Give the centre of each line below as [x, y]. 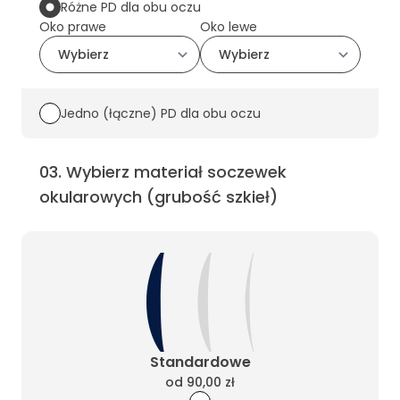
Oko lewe [229, 26]
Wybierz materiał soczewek [176, 171]
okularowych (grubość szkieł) [158, 196]
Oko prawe [73, 26]
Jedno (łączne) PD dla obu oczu [161, 113]
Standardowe [200, 362]
